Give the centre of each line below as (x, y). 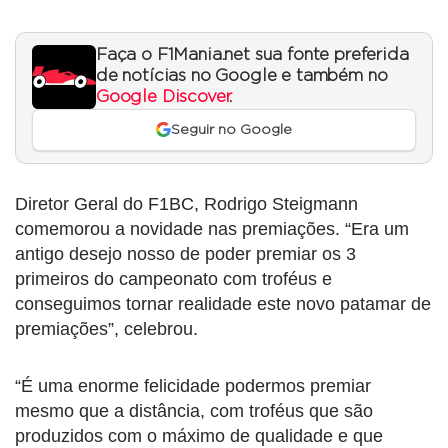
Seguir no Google (232, 129)
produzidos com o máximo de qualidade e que (199, 435)
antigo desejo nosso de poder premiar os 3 (185, 253)
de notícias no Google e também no (242, 75)
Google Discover (163, 96)
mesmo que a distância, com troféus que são (194, 410)
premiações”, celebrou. (106, 328)
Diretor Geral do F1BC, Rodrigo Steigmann (186, 203)
